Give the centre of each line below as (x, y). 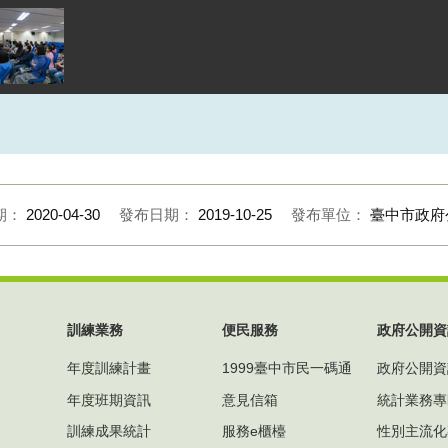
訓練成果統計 (109, 431)
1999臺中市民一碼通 (287, 368)
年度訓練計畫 (109, 368)
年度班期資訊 (109, 399)
